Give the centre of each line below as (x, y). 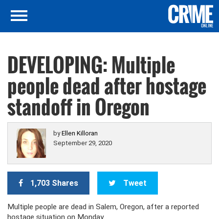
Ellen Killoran (80, 133)
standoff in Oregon (78, 107)
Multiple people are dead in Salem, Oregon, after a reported (103, 207)
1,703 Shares (54, 183)
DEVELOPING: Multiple (91, 65)
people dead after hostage (107, 86)
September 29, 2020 (83, 143)
